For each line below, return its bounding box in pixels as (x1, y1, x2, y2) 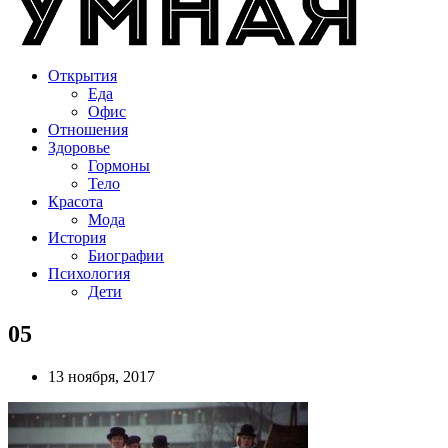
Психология (48, 265, 130, 282)
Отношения (48, 121, 128, 138)
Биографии (88, 247, 164, 264)
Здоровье (48, 139, 110, 156)
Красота (48, 193, 103, 210)
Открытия (48, 67, 117, 84)
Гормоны (88, 157, 150, 174)
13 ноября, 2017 (48, 367, 155, 385)
